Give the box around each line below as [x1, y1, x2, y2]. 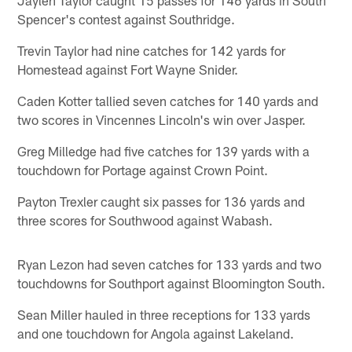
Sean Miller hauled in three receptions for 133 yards [17, 306, 311, 322]
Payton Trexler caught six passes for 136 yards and [17, 192, 306, 209]
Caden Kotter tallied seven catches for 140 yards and [17, 92, 319, 108]
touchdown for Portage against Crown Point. [17, 161, 269, 178]
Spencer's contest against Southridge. [17, 10, 236, 27]
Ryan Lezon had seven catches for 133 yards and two [17, 255, 322, 272]
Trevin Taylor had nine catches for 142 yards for [17, 42, 286, 58]
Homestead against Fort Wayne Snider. [17, 60, 239, 77]
